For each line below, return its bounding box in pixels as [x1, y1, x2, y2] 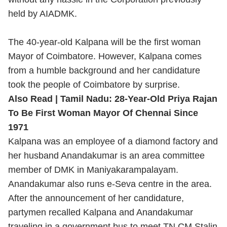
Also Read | [8, 94, 58, 104]
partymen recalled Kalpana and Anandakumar [8, 207, 193, 217]
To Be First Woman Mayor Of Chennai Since [8, 108, 198, 118]
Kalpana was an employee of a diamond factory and [8, 136, 218, 146]
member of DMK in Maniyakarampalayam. [8, 165, 178, 175]
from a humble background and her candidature [8, 65, 200, 75]
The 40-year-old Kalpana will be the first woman [8, 37, 201, 47]
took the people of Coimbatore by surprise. [8, 80, 180, 90]
